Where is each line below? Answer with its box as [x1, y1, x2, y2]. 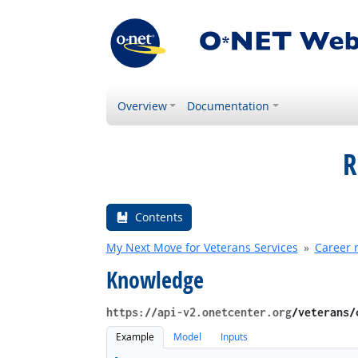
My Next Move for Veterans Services [105, 240, 298, 255]
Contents [134, 209, 183, 225]
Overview [117, 98, 167, 113]
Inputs [221, 330, 249, 344]
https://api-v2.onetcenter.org [105, 305, 292, 319]
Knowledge [105, 265, 204, 296]
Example [115, 330, 154, 344]
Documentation [187, 98, 270, 113]
